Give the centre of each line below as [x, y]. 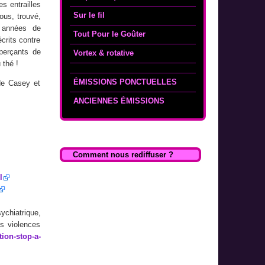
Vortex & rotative [104, 53]
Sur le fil [89, 15]
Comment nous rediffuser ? [123, 155]
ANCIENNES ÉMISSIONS [119, 101]
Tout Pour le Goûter [110, 34]
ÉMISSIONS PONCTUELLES [125, 82]
